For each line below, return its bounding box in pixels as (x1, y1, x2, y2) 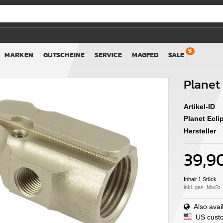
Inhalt (184, 176, 198, 182)
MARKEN (4, 49, 33, 60)
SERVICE (95, 49, 122, 60)
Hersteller (184, 126, 216, 135)
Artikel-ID (184, 102, 215, 111)
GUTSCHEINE (43, 49, 85, 60)
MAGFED (132, 49, 158, 60)
